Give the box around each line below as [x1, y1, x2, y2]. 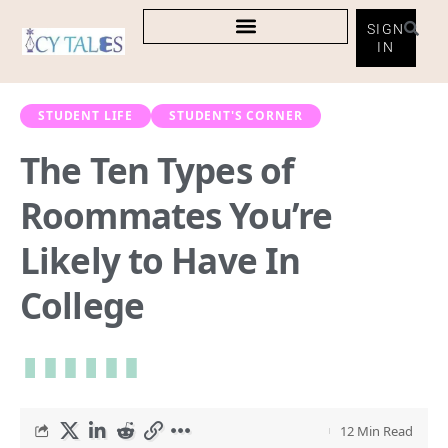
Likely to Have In [20, 236, 301, 284]
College [20, 281, 144, 329]
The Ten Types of [20, 146, 294, 194]
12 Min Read [340, 421, 413, 440]
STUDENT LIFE [38, 106, 134, 124]
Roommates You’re [20, 191, 332, 239]
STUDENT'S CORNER [169, 106, 303, 124]
